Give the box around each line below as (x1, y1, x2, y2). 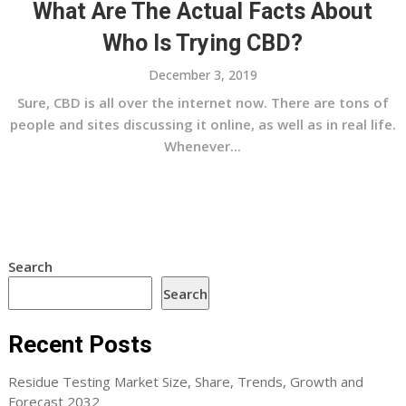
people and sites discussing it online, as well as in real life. (9, 115, 396, 133)
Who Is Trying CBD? (102, 30, 304, 56)
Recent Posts (7, 331, 152, 358)
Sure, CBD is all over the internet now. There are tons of (16, 93, 389, 111)
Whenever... (164, 137, 242, 155)
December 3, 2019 (148, 66, 257, 83)
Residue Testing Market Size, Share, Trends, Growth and (7, 372, 363, 391)
